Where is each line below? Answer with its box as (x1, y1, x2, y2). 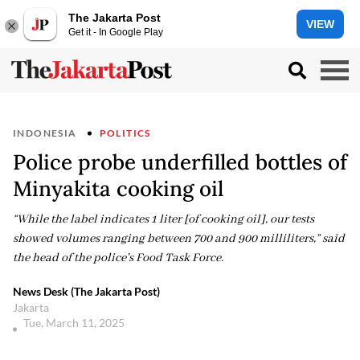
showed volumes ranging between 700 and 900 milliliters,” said (13, 231, 345, 246)
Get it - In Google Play (68, 26, 163, 38)
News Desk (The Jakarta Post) (13, 284, 160, 298)
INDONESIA (13, 127, 77, 139)
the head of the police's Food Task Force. (13, 251, 223, 265)
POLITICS (99, 127, 151, 139)
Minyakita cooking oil (13, 175, 223, 202)
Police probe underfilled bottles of (13, 149, 347, 175)
